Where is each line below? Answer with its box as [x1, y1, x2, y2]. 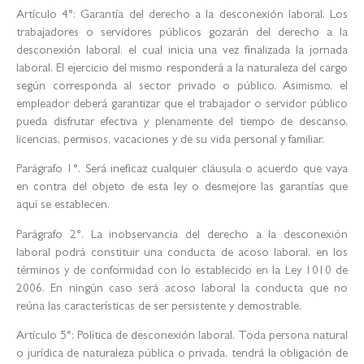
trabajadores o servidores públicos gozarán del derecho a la [16, 27, 348, 40]
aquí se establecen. [16, 200, 110, 213]
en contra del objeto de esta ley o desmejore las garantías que [16, 182, 348, 195]
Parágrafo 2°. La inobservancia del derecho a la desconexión [16, 229, 348, 242]
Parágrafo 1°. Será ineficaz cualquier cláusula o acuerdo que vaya [16, 164, 348, 177]
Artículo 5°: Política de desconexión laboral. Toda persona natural [16, 330, 348, 343]
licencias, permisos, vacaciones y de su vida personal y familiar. [16, 134, 324, 147]
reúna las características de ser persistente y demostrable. [16, 301, 301, 314]
